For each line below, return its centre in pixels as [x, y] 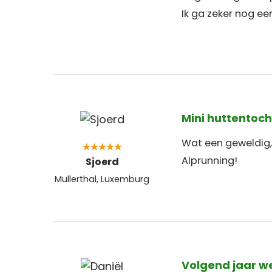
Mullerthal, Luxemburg [102, 179]
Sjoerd [102, 161]
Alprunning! [209, 160]
